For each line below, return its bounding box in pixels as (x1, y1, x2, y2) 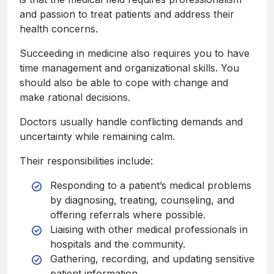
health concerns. (20, 23, 98, 35)
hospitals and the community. (50, 238, 185, 251)
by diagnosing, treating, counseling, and (50, 194, 234, 207)
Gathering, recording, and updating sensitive (50, 253, 254, 265)
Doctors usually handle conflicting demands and (20, 116, 243, 128)
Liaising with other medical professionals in (50, 223, 248, 236)
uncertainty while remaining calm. (20, 130, 175, 143)
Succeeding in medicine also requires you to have (20, 47, 250, 60)
